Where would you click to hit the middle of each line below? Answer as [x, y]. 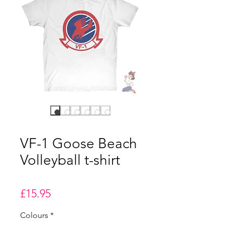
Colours [34, 215]
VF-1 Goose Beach [79, 144]
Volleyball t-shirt [70, 160]
